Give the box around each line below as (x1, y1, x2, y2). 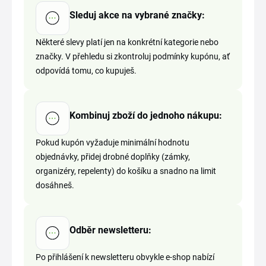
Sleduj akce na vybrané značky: (69, 9, 205, 21)
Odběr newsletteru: (69, 224, 151, 236)
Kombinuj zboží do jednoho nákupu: (69, 109, 222, 121)
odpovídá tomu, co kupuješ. (36, 66, 137, 75)
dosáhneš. (36, 180, 74, 190)
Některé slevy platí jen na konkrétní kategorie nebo (36, 37, 218, 47)
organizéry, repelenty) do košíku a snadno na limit (36, 166, 216, 176)
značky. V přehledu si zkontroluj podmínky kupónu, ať (36, 52, 230, 61)
